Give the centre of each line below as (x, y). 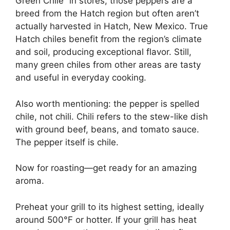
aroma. (30, 181)
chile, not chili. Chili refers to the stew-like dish (112, 116)
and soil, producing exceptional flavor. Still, (103, 52)
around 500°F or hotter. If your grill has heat (106, 219)
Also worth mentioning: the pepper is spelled (108, 103)
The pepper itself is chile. (67, 142)
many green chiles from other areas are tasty (108, 65)
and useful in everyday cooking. (81, 78)
